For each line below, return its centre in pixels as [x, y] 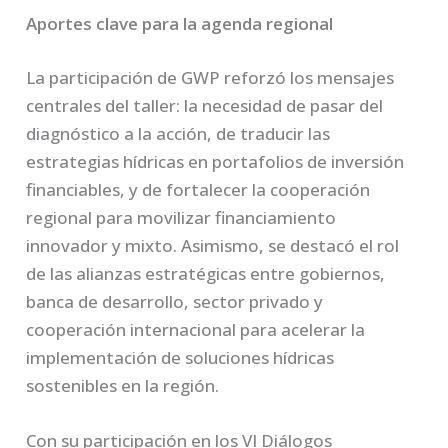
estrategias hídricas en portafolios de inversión [215, 161]
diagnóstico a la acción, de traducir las [178, 133]
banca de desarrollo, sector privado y [175, 301]
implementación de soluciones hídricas [180, 357]
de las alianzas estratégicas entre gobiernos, [206, 273]
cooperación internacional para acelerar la [196, 329]
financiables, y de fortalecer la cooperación [198, 189]
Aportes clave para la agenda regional [180, 24]
